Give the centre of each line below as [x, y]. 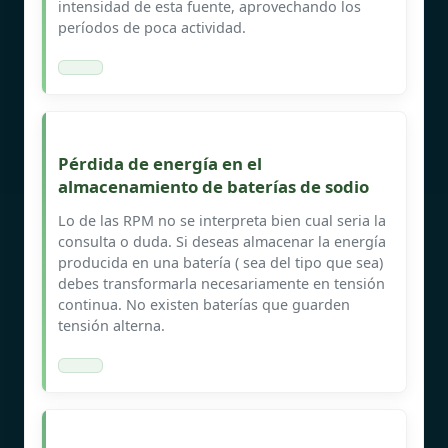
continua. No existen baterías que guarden [204, 304]
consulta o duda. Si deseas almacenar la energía [222, 241]
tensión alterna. [111, 325]
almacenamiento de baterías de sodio [213, 186]
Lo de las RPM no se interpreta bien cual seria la [222, 220]
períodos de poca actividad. [152, 27]
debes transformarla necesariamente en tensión [221, 283]
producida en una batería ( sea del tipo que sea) [220, 262]
